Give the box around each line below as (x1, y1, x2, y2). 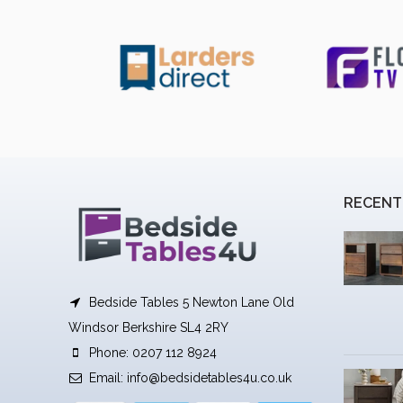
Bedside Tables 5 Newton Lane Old (85, 294, 294, 309)
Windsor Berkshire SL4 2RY (68, 319, 228, 335)
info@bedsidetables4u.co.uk (127, 370, 291, 385)
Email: (85, 370, 127, 385)
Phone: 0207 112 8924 (85, 345, 217, 360)
